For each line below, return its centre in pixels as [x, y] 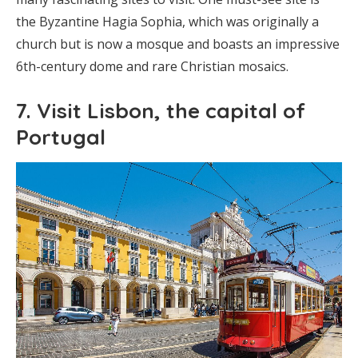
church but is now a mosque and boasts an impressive [178, 44]
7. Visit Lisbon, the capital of [161, 111]
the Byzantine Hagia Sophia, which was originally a [167, 22]
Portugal [61, 137]
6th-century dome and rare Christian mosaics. [152, 67]
